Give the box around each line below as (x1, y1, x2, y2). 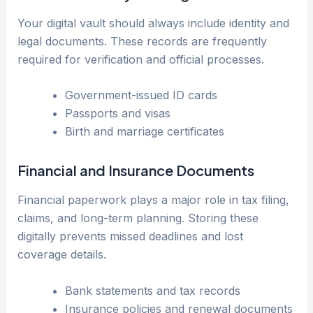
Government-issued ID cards (64, 88, 217, 103)
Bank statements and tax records (64, 283, 240, 298)
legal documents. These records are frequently (17, 34, 267, 48)
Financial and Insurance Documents (17, 161, 254, 180)
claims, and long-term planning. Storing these (17, 211, 259, 226)
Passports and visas (64, 106, 170, 121)
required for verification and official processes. (17, 52, 264, 66)
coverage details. (17, 247, 106, 262)
